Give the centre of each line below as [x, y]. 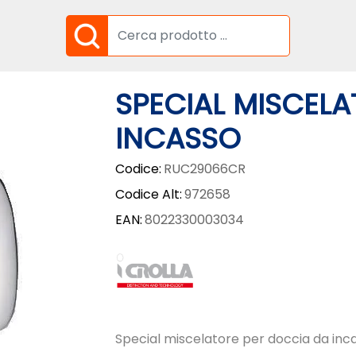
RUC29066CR [204, 168]
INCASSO [178, 138]
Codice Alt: [148, 194]
